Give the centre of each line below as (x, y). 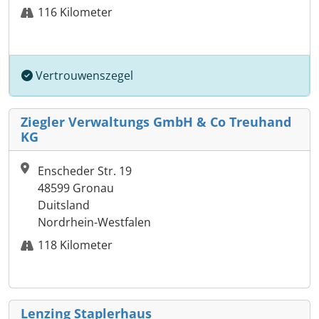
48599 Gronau (76, 188)
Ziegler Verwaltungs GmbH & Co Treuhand (156, 122)
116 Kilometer (75, 12)
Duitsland (64, 205)
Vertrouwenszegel (83, 76)
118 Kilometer (75, 245)
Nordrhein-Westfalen (94, 223)
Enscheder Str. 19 (85, 171)
